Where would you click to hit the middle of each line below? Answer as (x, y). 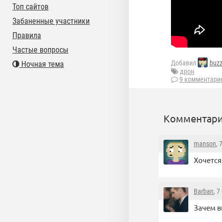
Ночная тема (42, 64)
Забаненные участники (51, 21)
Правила (27, 35)
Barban (204, 192)
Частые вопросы (40, 50)
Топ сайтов (30, 7)
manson (205, 144)
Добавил (184, 63)
